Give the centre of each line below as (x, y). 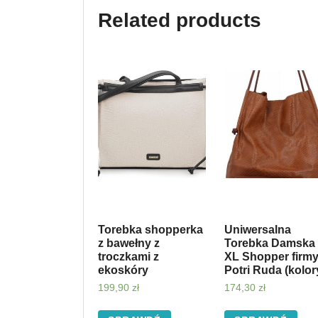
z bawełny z (129, 243)
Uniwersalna (257, 229)
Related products (180, 20)
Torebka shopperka (150, 229)
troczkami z (128, 256)
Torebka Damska (269, 243)
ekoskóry (123, 270)
